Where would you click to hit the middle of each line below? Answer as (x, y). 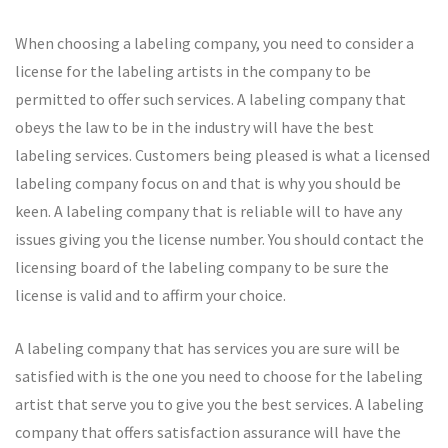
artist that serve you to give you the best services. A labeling (219, 403)
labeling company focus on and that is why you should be (208, 182)
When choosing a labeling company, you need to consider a (214, 42)
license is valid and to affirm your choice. (150, 294)
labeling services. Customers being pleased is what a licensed (222, 154)
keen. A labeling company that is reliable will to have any (208, 210)
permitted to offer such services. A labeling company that (210, 98)
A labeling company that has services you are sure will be (207, 347)
